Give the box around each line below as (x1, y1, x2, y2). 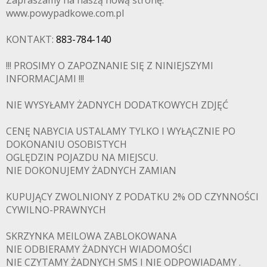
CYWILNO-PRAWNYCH (6, 203, 106, 216)
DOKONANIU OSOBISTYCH (6, 137, 127, 151)
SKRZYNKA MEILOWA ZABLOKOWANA (6, 229, 176, 243)
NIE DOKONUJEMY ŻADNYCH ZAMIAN (6, 163, 176, 177)
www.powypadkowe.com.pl (6, 6, 124, 20)
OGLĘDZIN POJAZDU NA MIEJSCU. (6, 150, 158, 164)
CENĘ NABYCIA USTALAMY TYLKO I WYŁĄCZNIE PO (6, 124, 235, 138)
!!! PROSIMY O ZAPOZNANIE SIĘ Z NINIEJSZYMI (6, 58, 213, 72)
